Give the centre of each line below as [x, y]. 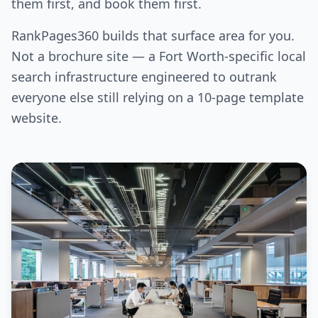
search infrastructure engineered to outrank [144, 77]
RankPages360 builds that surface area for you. [153, 36]
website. [37, 118]
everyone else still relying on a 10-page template [158, 98]
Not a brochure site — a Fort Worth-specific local [159, 56]
